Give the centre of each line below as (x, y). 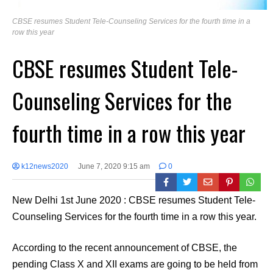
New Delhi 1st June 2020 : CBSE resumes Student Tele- (134, 200)
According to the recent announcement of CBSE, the (125, 248)
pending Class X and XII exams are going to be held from (135, 264)
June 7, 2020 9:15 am (114, 167)
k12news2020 (44, 167)
